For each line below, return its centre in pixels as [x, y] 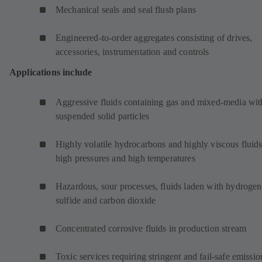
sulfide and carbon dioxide [106, 201]
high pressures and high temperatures [125, 158]
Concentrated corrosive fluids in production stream [151, 229]
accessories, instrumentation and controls [132, 52]
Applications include [51, 73]
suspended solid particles [103, 116]
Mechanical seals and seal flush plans [126, 10]
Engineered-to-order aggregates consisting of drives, [154, 38]
